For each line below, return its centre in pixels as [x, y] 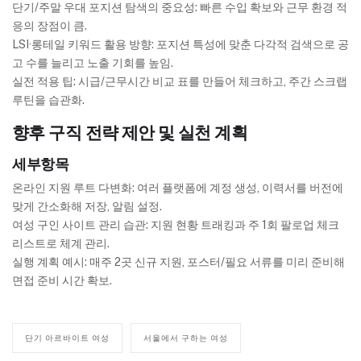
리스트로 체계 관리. [61, 244]
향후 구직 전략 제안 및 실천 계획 [130, 133]
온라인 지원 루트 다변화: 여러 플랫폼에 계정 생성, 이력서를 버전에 [178, 188]
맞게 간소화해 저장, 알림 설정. [87, 207]
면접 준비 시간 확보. [62, 281]
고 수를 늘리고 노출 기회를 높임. [93, 63]
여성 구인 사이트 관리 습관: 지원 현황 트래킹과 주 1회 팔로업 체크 [176, 225]
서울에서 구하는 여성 [186, 338]
